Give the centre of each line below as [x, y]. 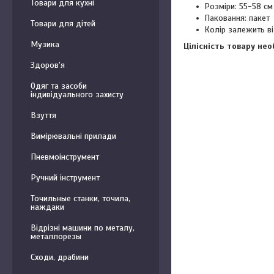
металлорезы [56, 236]
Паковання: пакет [237, 18]
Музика [45, 44]
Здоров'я [48, 65]
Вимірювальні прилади [73, 136]
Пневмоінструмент [65, 157]
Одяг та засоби [59, 86]
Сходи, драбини [60, 257]
